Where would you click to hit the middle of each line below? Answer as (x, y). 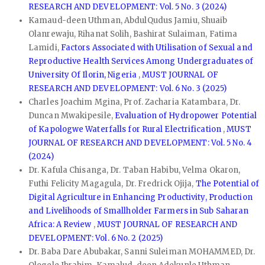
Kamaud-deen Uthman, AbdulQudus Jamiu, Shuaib (128, 21)
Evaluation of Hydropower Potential (186, 116)
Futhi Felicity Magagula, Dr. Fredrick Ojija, (112, 184)
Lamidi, (45, 48)
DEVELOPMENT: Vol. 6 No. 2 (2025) (96, 238)
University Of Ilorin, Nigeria (84, 75)
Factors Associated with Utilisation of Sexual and (156, 48)
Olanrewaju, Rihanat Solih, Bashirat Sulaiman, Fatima (133, 34)
